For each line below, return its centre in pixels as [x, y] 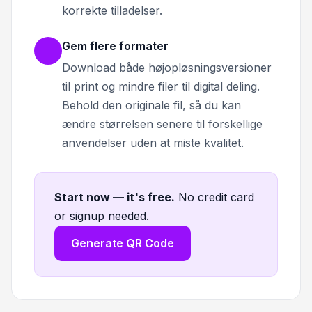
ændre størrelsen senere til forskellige [162, 124]
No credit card [216, 197]
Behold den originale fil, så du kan [151, 106]
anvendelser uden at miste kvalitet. [153, 143]
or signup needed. [102, 216]
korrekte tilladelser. [112, 11]
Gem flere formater [115, 46]
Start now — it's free [113, 197]
